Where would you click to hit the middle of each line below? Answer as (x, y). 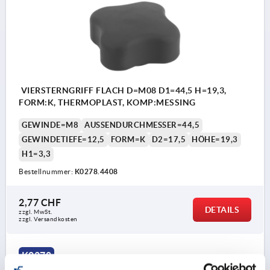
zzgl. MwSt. (36, 212)
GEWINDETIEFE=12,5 (63, 139)
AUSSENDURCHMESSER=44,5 (140, 125)
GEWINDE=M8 (50, 125)
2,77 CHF (40, 202)
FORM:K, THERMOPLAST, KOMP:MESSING (107, 102)
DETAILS (222, 209)
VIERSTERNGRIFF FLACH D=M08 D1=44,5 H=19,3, (123, 90)
